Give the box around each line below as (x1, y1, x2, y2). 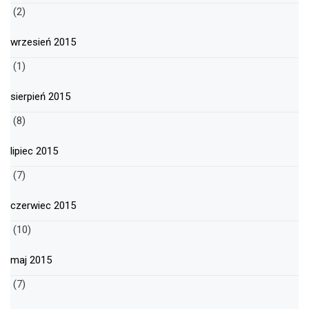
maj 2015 (10, 254, 52, 267)
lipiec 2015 (10, 145, 58, 158)
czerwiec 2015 (10, 199, 76, 212)
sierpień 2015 (10, 90, 70, 103)
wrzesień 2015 (10, 36, 76, 49)
